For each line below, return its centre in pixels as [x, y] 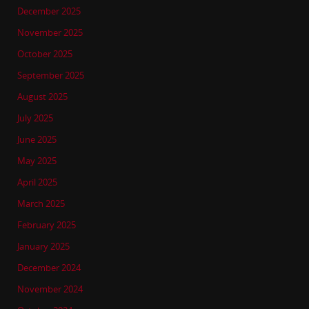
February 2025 [47, 226]
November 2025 [50, 33]
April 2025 [37, 183]
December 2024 [49, 268]
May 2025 [37, 161]
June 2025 [37, 140]
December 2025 [49, 12]
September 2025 [51, 76]
